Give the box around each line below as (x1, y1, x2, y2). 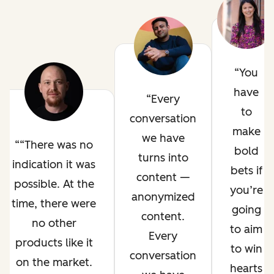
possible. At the (13, 177, 94, 191)
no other (31, 217, 76, 230)
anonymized (131, 190, 195, 204)
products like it (15, 236, 93, 250)
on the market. (15, 256, 92, 269)
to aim (230, 223, 262, 236)
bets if (230, 164, 262, 177)
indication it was (12, 158, 95, 171)
